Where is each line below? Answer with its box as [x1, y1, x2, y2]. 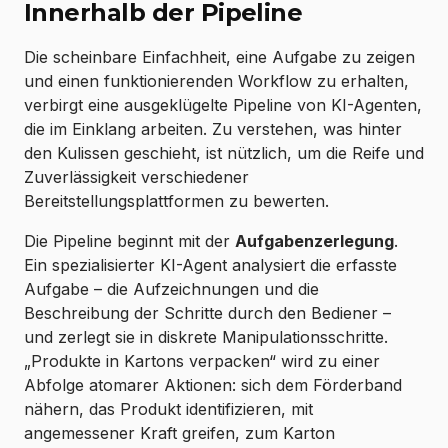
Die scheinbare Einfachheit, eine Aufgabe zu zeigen [24, 47, 415, 68]
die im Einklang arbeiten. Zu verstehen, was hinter [24, 119, 402, 140]
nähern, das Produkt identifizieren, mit [24, 399, 313, 420]
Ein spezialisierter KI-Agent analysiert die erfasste [24, 255, 397, 276]
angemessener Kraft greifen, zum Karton [24, 423, 335, 444]
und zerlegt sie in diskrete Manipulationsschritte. [24, 327, 388, 348]
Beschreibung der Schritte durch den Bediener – [24, 303, 391, 324]
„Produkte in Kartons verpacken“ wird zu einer [24, 351, 380, 372]
